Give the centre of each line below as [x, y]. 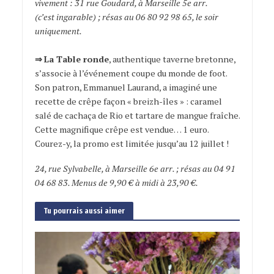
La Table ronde [76, 59]
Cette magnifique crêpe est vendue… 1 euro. [121, 130]
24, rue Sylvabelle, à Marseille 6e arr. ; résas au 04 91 [135, 169]
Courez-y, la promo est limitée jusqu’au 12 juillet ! [131, 144]
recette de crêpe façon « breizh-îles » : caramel [128, 102]
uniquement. [58, 31]
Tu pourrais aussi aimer [84, 211]
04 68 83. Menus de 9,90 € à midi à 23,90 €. [116, 183]
